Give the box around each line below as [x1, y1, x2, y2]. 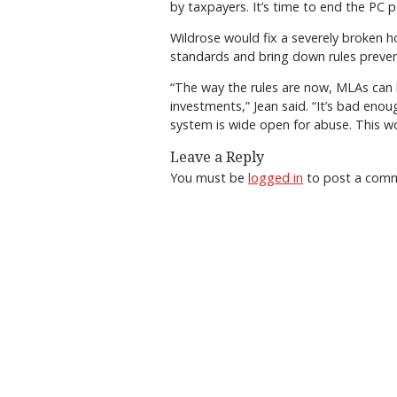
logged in [248, 168, 303, 186]
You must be [170, 168, 248, 186]
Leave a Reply [170, 148, 264, 166]
